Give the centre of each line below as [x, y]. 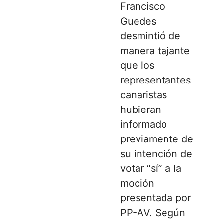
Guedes [138, 21]
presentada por [155, 198]
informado [144, 124]
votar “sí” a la [151, 168]
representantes [155, 80]
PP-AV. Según [153, 212]
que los [137, 65]
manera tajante [155, 50]
